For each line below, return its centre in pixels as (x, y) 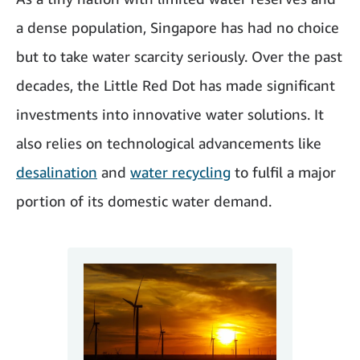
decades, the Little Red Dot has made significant (176, 85)
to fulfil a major (283, 172)
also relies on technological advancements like (169, 143)
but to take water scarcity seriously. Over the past (179, 56)
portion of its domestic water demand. (144, 201)
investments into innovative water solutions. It (170, 114)
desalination (57, 172)
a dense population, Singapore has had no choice (178, 27)
